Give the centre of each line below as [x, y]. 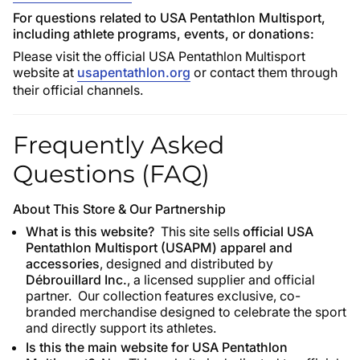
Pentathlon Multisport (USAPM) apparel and [159, 247]
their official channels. [78, 90]
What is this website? [93, 231]
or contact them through [264, 72]
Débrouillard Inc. [76, 279]
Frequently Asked [119, 145]
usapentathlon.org [134, 72]
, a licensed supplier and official [221, 279]
